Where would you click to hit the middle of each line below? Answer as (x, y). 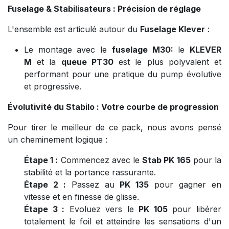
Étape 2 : (45, 184)
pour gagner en (185, 184)
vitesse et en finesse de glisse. (82, 197)
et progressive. (53, 86)
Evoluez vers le (102, 209)
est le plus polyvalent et (167, 62)
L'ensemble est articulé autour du (74, 29)
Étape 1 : (41, 160)
